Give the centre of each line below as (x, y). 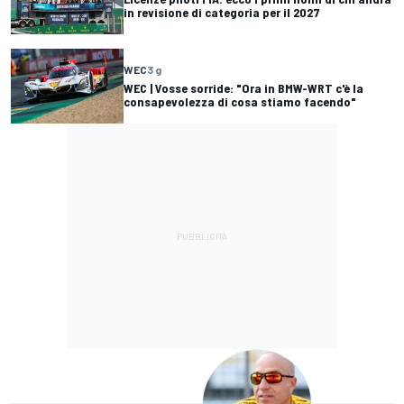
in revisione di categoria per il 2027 (222, 12)
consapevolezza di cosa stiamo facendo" (240, 102)
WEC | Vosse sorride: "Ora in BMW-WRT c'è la (243, 88)
